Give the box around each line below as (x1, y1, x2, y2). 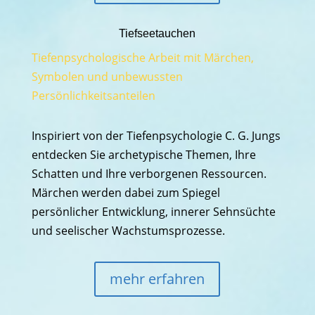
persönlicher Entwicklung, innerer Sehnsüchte (31, 204, 276, 219)
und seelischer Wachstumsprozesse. (31, 223, 225, 238)
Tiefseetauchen (119, 27, 196, 39)
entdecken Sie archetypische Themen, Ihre (31, 147, 256, 162)
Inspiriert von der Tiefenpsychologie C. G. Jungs (31, 128, 281, 143)
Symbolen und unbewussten (31, 69, 183, 84)
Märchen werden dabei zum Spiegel (31, 185, 220, 200)
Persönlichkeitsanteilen (31, 88, 155, 103)
